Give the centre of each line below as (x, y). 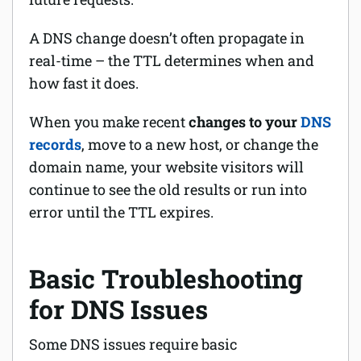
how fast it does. (85, 83)
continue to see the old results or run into (168, 189)
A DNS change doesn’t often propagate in (167, 38)
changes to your (243, 122)
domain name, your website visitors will (166, 167)
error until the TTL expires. (121, 212)
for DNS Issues (118, 309)
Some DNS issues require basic (133, 344)
